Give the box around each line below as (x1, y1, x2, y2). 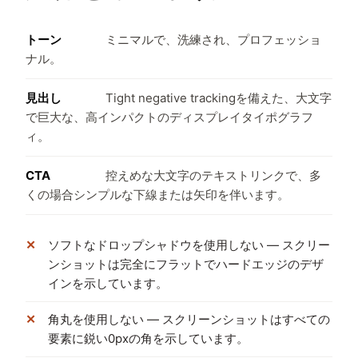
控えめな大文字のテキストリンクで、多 (105, 168, 321, 183)
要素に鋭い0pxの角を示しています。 (48, 331, 249, 346)
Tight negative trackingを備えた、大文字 (105, 90, 332, 105)
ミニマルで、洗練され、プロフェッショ (105, 32, 321, 47)
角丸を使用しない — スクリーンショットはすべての (48, 312, 330, 327)
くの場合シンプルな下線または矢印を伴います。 (26, 187, 289, 202)
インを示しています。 (48, 276, 168, 291)
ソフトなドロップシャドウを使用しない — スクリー (48, 237, 330, 253)
